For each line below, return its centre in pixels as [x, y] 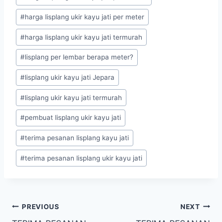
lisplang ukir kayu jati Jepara [70, 78]
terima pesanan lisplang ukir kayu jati [84, 158]
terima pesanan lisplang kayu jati [77, 138]
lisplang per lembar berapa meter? [79, 57]
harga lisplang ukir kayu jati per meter [85, 17]
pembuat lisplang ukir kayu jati [73, 118]
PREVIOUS [41, 206]
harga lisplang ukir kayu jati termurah [84, 37]
